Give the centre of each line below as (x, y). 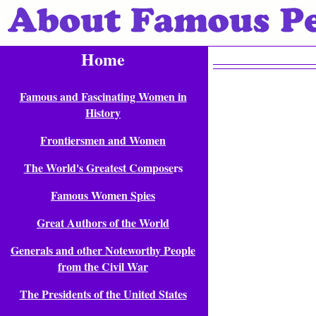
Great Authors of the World (103, 223)
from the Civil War (103, 266)
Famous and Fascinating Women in (103, 96)
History (103, 113)
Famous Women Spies (103, 195)
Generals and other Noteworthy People (103, 250)
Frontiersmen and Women (103, 140)
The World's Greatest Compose (98, 168)
